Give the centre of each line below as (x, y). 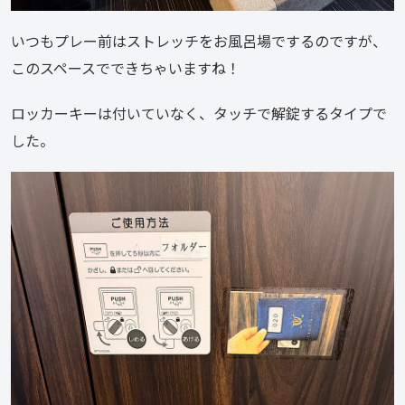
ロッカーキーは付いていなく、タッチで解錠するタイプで (199, 113)
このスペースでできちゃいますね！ (126, 68)
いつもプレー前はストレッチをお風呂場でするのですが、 (199, 41)
